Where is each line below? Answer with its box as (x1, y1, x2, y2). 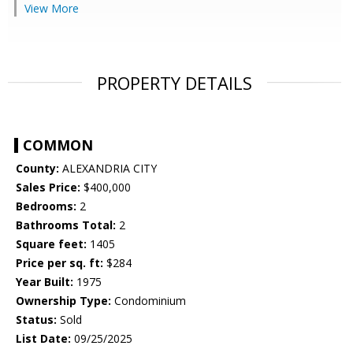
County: (16, 161, 59, 176)
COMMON (23, 136, 93, 155)
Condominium (111, 293, 186, 309)
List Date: (16, 331, 71, 347)
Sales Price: (16, 180, 80, 195)
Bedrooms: (16, 199, 76, 214)
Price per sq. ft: (16, 255, 103, 271)
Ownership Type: (16, 293, 111, 309)
